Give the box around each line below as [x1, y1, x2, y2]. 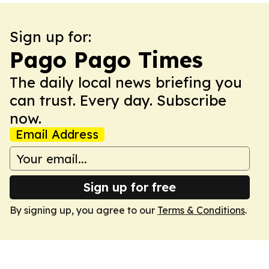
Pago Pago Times [10, 46, 203, 73]
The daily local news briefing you [10, 73, 242, 91]
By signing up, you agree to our [10, 204, 157, 216]
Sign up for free [83, 180, 176, 195]
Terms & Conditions [157, 204, 245, 216]
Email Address [16, 127, 98, 142]
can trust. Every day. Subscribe [10, 91, 226, 109]
